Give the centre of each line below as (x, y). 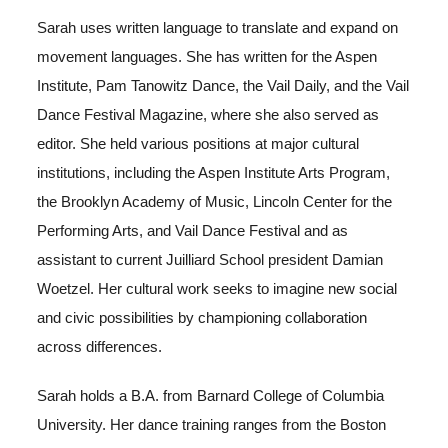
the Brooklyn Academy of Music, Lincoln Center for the (215, 201)
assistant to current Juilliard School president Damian (210, 259)
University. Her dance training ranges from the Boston (212, 424)
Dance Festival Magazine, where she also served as (208, 114)
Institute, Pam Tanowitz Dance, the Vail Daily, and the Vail (223, 85)
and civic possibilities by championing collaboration (202, 317)
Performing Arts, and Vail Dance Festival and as (193, 230)
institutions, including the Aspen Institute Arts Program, (214, 172)
